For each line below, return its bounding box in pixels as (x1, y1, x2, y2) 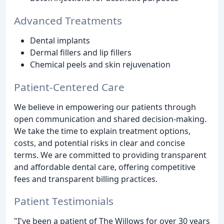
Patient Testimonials (14, 194, 113, 208)
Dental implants (30, 34, 90, 46)
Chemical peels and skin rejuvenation (30, 58, 170, 70)
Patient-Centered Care (14, 79, 124, 94)
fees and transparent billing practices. (14, 173, 157, 184)
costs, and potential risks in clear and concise (14, 137, 185, 148)
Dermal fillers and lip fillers (30, 46, 131, 58)
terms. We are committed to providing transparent (14, 149, 206, 160)
